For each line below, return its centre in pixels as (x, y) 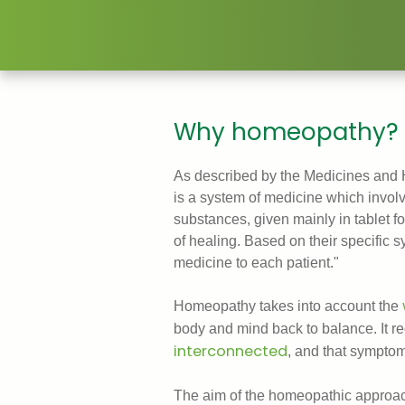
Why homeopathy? (286, 132)
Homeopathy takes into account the (288, 306)
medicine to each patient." (256, 263)
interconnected (231, 352)
